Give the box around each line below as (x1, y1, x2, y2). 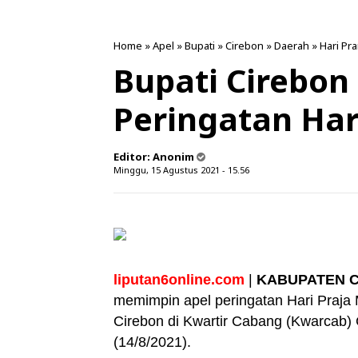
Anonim (153, 149, 194, 164)
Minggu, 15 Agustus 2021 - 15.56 (113, 164, 249, 176)
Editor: (113, 149, 153, 164)
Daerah (274, 38, 309, 53)
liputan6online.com (113, 272, 245, 288)
